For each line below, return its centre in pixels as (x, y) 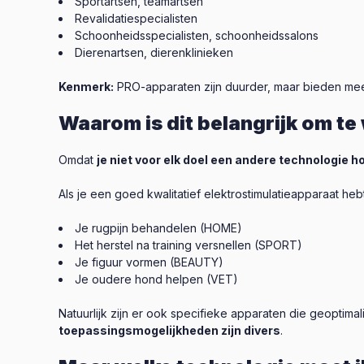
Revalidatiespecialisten (136, 18)
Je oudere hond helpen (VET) (156, 279)
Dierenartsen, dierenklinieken (154, 52)
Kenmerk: (86, 87)
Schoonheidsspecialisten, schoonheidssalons (197, 35)
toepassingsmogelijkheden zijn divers (169, 330)
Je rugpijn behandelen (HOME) (158, 228)
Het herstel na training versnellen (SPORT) (188, 245)
